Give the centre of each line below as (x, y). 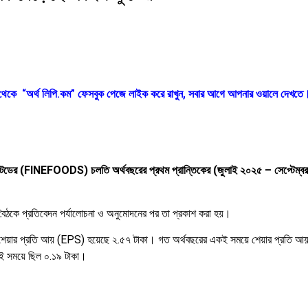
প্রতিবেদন (41, 213)
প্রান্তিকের (192, 170)
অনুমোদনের (126, 213)
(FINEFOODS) (55, 170)
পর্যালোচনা (77, 213)
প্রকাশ (184, 213)
